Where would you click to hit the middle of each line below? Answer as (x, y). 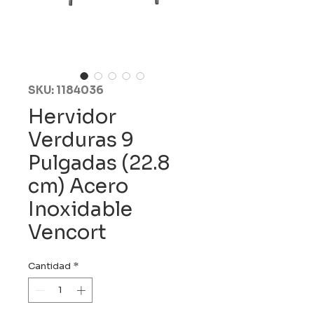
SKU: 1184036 (66, 90)
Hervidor (72, 117)
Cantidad (49, 266)
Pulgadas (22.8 (99, 163)
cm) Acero (78, 186)
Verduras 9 (81, 140)
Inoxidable (80, 209)
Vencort (67, 232)
